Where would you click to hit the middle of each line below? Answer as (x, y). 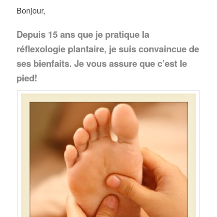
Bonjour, (31, 10)
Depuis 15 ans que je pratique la (83, 34)
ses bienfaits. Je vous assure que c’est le (102, 63)
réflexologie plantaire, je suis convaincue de (108, 48)
